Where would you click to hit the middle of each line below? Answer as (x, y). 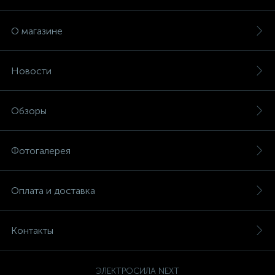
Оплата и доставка (53, 191)
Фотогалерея (41, 151)
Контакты (32, 230)
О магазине (37, 31)
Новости (31, 71)
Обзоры (29, 111)
